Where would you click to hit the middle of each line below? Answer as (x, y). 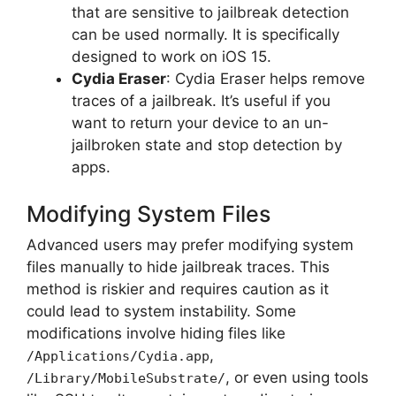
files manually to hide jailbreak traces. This (178, 267)
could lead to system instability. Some (161, 311)
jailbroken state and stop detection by (207, 145)
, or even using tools (297, 377)
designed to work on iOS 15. (171, 56)
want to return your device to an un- (200, 122)
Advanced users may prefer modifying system (190, 245)
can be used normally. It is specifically (206, 34)
